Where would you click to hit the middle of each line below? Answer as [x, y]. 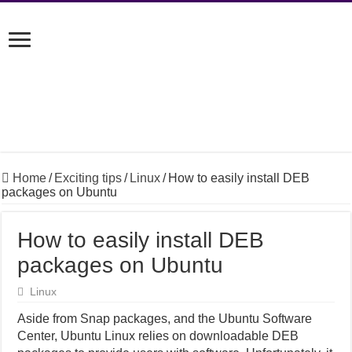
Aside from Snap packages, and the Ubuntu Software [165, 319]
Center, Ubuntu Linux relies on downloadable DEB [158, 336]
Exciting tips [88, 178]
